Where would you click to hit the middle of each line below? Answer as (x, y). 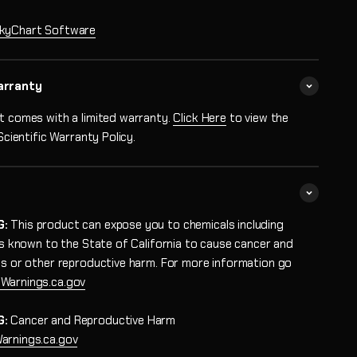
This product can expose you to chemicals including (145, 224)
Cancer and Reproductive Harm (92, 320)
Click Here (200, 118)
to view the (257, 118)
